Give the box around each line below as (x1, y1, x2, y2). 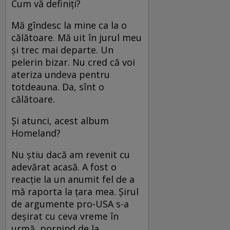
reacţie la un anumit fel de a (11, 172, 135, 185)
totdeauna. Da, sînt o (11, 80, 104, 93)
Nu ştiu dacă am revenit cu (11, 148, 130, 161)
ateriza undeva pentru (11, 68, 110, 81)
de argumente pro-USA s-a (11, 197, 129, 210)
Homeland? (11, 126, 63, 139)
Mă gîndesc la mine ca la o (11, 18, 127, 31)
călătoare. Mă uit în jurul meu (11, 31, 142, 44)
